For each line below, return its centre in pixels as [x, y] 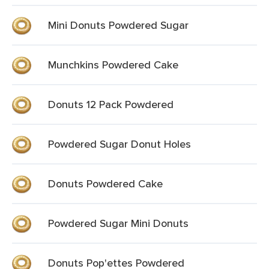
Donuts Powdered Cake [105, 183]
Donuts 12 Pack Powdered [111, 104]
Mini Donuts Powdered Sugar [118, 25]
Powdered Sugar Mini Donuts [118, 223]
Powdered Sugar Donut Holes [119, 144]
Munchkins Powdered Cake [113, 65]
